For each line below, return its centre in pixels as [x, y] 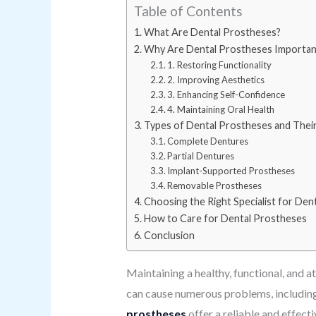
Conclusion [169, 235]
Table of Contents [188, 11]
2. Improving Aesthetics [216, 80]
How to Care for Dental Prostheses [225, 218]
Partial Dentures [201, 156]
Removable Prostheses [215, 186]
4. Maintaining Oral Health [221, 109]
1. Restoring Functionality [220, 65]
